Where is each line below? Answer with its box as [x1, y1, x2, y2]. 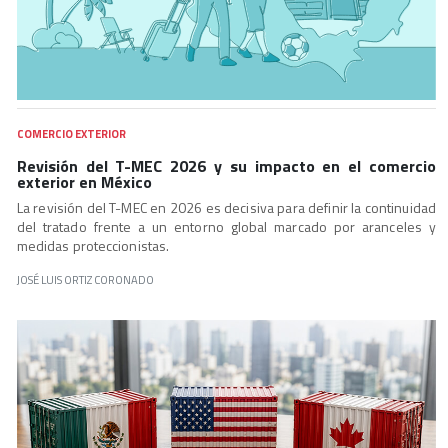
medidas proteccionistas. [16, 234, 170, 256]
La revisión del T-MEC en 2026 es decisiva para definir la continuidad [16, 196, 436, 218]
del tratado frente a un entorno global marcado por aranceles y [16, 215, 436, 237]
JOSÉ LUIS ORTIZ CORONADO [16, 270, 154, 288]
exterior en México [16, 169, 152, 194]
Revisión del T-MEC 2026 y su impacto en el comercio [16, 153, 436, 178]
